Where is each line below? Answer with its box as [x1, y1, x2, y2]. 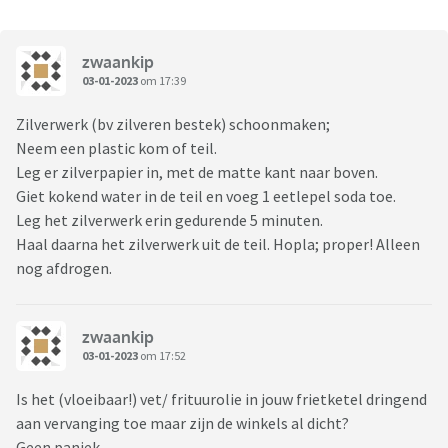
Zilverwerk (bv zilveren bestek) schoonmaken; [16, 114, 330, 135]
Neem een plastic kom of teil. [16, 138, 217, 159]
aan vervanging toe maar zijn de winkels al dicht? [16, 413, 352, 434]
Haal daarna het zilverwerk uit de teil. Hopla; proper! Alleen [16, 234, 420, 255]
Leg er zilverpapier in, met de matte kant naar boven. [16, 162, 378, 183]
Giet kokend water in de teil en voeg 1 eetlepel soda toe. [16, 186, 399, 207]
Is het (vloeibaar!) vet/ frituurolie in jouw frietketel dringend [16, 389, 427, 410]
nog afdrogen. [16, 258, 112, 279]
